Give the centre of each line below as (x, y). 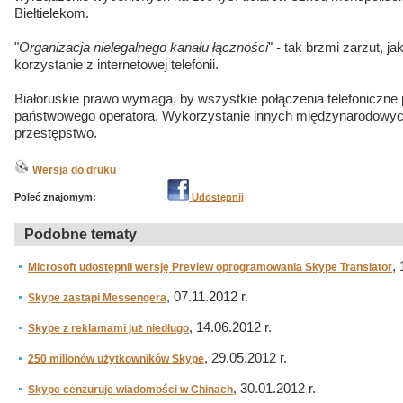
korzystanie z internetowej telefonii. (116, 65)
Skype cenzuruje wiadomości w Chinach (130, 390)
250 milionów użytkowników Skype (116, 359)
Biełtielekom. (52, 13)
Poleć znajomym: (55, 197)
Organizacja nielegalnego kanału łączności (143, 48)
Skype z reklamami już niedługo (108, 328)
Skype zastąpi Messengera (97, 298)
